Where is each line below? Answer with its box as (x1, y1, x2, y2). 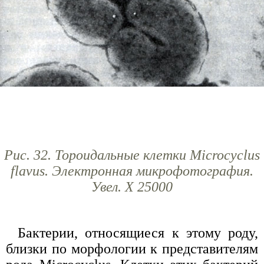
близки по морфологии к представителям (6, 240, 258, 256)
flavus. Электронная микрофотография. (11, 163, 253, 179)
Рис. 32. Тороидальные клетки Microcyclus (4, 147, 260, 163)
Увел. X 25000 (91, 179, 173, 194)
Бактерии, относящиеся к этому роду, (18, 225, 258, 240)
